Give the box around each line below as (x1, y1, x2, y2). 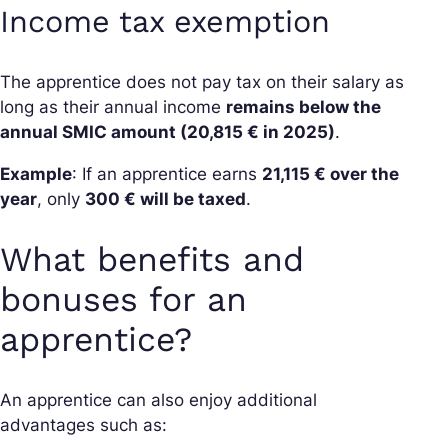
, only (37, 189, 85, 210)
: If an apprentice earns (72, 164, 262, 185)
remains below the (226, 97, 381, 118)
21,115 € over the (262, 164, 399, 185)
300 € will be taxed (85, 189, 246, 210)
